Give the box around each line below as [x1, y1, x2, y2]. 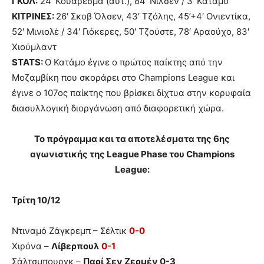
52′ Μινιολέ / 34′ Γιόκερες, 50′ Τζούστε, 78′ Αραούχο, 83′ [12, 25, 249, 37]
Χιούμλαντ [12, 41, 57, 52]
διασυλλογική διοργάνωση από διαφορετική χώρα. [12, 102, 224, 114]
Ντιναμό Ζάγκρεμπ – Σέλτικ [12, 225, 129, 236]
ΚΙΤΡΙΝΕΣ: [12, 10, 56, 22]
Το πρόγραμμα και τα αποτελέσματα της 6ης [34, 133, 230, 144]
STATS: [12, 56, 45, 68]
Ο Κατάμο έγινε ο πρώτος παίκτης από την [45, 56, 223, 68]
